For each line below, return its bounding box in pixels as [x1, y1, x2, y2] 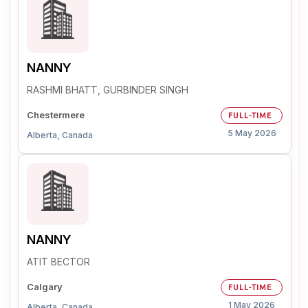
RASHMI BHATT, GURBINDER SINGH [27, 84, 188, 96]
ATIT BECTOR [27, 256, 90, 267]
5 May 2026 [227, 128, 276, 138]
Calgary [27, 281, 63, 292]
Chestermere [27, 109, 85, 120]
